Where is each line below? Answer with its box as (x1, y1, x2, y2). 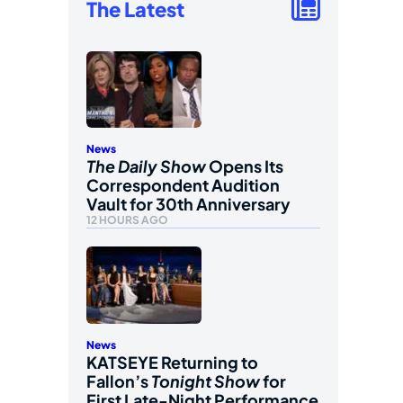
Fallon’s (86, 370, 151, 391)
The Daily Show (86, 156, 206, 177)
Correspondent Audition (86, 175, 280, 196)
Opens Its (206, 156, 283, 177)
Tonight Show (151, 370, 260, 391)
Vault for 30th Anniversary (86, 193, 291, 215)
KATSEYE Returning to (86, 351, 258, 372)
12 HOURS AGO (86, 213, 168, 228)
